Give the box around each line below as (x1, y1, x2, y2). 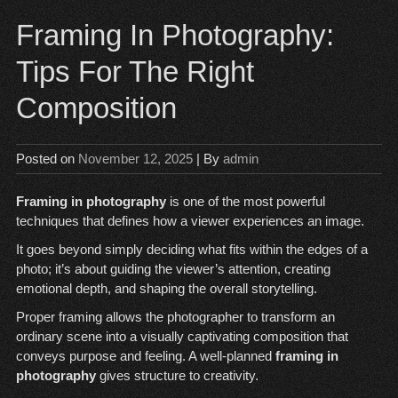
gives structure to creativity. (95, 368, 259, 383)
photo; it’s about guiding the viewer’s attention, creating (15, 261, 330, 276)
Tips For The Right (15, 55, 254, 88)
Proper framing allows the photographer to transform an (15, 309, 335, 324)
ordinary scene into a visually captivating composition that (15, 329, 348, 344)
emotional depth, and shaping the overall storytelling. (15, 281, 317, 296)
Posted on (15, 151, 78, 166)
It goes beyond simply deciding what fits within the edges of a (15, 242, 368, 257)
